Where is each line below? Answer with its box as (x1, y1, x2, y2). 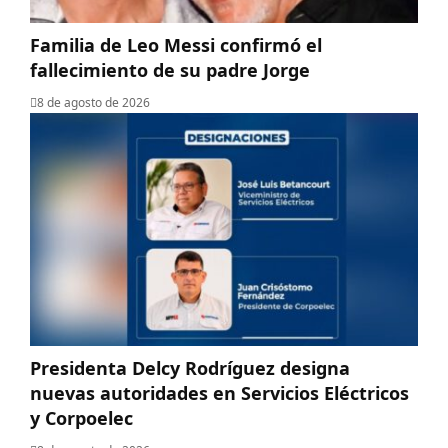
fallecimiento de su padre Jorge (30, 58, 310, 83)
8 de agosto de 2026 (37, 94, 150, 112)
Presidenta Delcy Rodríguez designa (30, 355, 350, 380)
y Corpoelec (30, 405, 133, 430)
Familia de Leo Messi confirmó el (30, 33, 322, 58)
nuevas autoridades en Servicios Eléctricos (30, 380, 409, 405)
